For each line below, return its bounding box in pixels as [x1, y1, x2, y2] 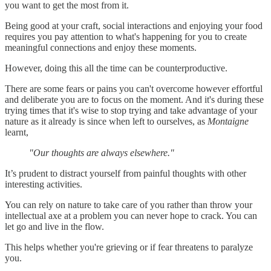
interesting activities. [5, 178, 82, 189]
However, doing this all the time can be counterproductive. [5, 62, 227, 73]
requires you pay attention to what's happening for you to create [5, 31, 247, 42]
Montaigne [207, 116, 249, 126]
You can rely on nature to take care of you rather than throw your [5, 199, 252, 210]
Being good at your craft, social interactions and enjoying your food [5, 20, 263, 31]
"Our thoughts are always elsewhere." [29, 147, 174, 158]
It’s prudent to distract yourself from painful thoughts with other [5, 168, 246, 178]
